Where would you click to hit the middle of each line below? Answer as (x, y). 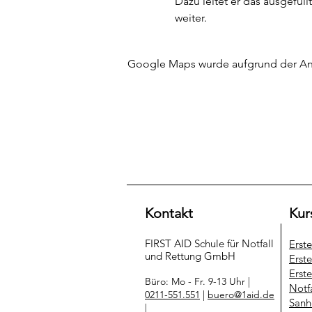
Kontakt (169, 213)
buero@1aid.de (241, 294)
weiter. (190, 18)
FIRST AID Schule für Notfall (209, 243)
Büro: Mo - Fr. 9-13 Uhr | (197, 281)
